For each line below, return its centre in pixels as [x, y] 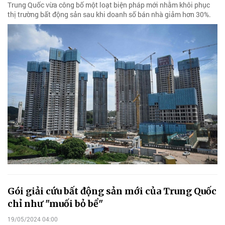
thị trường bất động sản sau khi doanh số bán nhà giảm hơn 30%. [109, 14]
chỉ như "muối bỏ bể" [55, 203]
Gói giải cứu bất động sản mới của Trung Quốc [112, 191]
